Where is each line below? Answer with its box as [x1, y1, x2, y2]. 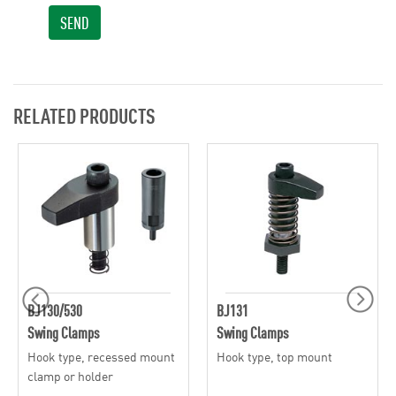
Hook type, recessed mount [27, 346, 175, 365]
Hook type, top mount [217, 346, 332, 365]
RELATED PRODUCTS [13, 102, 156, 129]
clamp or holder [27, 366, 113, 385]
